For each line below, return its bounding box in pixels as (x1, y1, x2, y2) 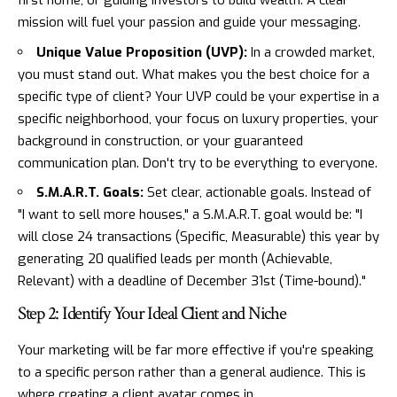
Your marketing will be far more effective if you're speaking (18, 341, 374, 360)
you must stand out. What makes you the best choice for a (18, 65, 370, 83)
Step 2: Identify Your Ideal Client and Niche (18, 300, 286, 325)
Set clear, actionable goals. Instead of (144, 183, 371, 202)
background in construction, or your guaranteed (18, 131, 303, 150)
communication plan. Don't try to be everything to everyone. (18, 153, 378, 172)
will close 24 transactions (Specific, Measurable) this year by (18, 228, 379, 246)
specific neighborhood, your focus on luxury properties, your (18, 109, 378, 128)
